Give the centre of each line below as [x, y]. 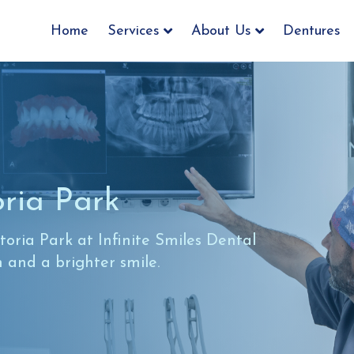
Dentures [312, 31]
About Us [222, 31]
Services [134, 31]
